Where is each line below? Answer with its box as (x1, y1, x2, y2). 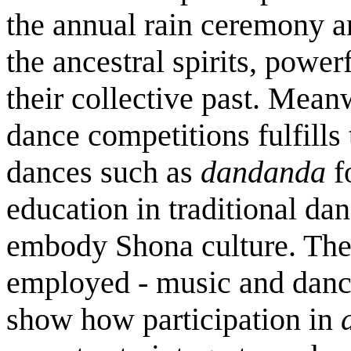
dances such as (6, 154, 201, 190)
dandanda (201, 154, 334, 190)
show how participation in (6, 302, 341, 337)
